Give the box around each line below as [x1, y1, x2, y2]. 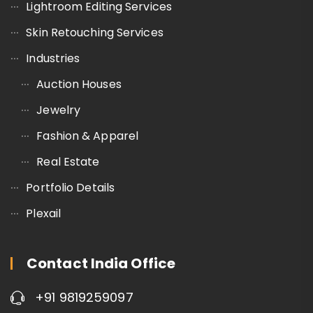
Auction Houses [36, 75, 122, 92]
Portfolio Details [26, 179, 115, 196]
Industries [26, 50, 80, 66]
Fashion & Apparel [36, 127, 139, 144]
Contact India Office [27, 253, 175, 273]
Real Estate [36, 153, 100, 170]
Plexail [26, 205, 61, 221]
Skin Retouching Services [26, 24, 163, 41]
